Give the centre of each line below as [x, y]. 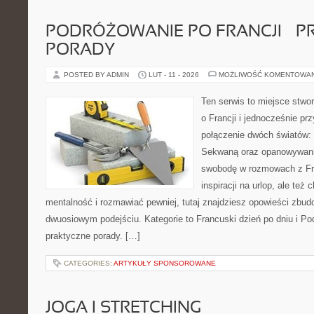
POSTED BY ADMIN [97, 75]
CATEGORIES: [89, 263]
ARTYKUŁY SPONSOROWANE [165, 263]
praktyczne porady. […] [93, 236]
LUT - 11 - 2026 [174, 75]
